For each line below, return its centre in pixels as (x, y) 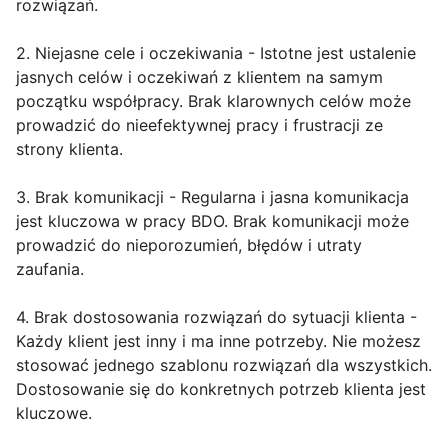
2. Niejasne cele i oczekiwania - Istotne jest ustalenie (216, 53)
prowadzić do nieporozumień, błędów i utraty (189, 245)
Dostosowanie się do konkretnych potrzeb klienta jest (221, 389)
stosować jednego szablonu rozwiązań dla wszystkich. (224, 365)
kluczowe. (54, 413)
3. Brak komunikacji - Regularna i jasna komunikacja (212, 197)
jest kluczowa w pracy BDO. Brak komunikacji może (212, 221)
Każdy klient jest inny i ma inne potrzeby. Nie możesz (218, 341)
